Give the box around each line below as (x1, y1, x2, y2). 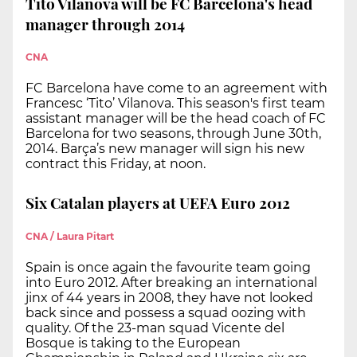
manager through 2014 (25, 13, 185, 34)
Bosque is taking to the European (25, 335, 241, 351)
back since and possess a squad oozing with (25, 304, 306, 320)
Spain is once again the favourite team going (25, 259, 311, 275)
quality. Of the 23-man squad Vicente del (25, 320, 284, 335)
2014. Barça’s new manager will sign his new (25, 141, 304, 157)
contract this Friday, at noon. (25, 156, 206, 172)
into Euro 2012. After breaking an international (25, 274, 317, 290)
